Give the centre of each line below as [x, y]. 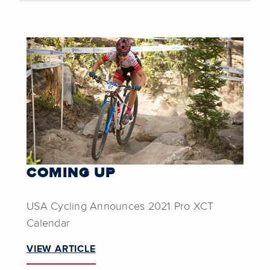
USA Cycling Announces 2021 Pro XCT [120, 207]
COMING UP [71, 173]
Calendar [48, 224]
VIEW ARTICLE [61, 249]
